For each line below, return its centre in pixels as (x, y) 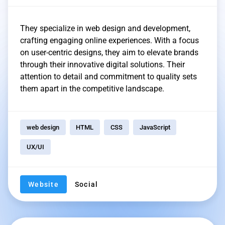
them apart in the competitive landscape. (92, 88)
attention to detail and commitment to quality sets (108, 76)
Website (43, 184)
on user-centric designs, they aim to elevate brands (109, 52)
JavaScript (155, 127)
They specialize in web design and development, (105, 28)
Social (86, 184)
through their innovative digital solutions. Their (102, 64)
